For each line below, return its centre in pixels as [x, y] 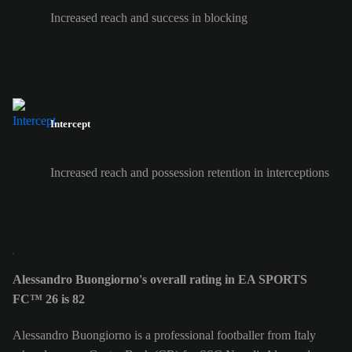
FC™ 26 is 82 [49, 299]
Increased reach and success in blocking [149, 18]
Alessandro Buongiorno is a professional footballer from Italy [164, 335]
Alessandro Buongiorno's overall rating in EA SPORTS [160, 279]
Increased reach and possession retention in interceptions [190, 172]
